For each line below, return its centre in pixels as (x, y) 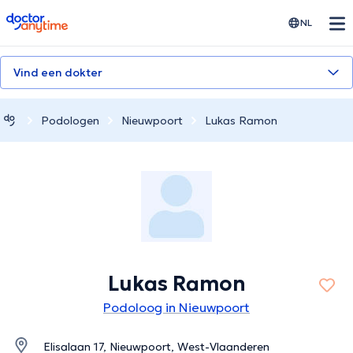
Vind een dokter (58, 72)
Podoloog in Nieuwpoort (176, 308)
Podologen (70, 120)
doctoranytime (50, 19)
